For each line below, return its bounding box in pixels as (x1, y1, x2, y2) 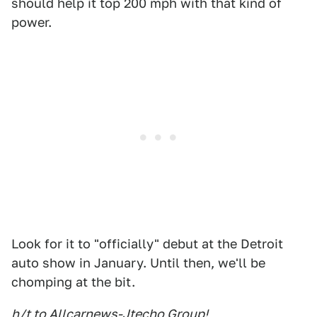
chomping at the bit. (11, 275, 135, 290)
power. (11, 15, 52, 30)
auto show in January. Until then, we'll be (11, 255, 265, 271)
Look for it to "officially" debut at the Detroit (11, 236, 283, 252)
